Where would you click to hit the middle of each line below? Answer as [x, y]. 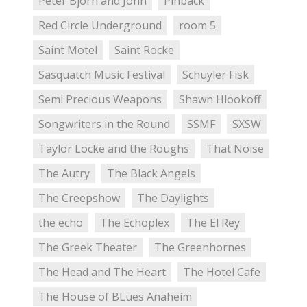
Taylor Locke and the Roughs [114, 149]
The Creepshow [79, 198]
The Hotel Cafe [221, 272]
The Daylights [173, 198]
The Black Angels [151, 174]
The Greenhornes [200, 248]
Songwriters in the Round [104, 124]
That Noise [235, 149]
